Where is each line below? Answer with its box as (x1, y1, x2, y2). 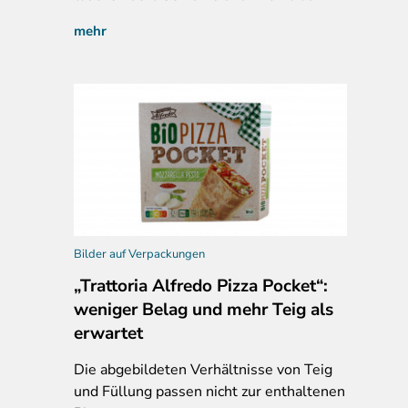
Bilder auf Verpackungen (74, 245, 205, 262)
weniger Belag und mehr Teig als (74, 297, 333, 321)
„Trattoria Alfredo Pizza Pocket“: (74, 273, 328, 298)
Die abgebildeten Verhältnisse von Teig (74, 359, 332, 380)
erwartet (74, 321, 143, 345)
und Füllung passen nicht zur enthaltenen (74, 381, 345, 402)
